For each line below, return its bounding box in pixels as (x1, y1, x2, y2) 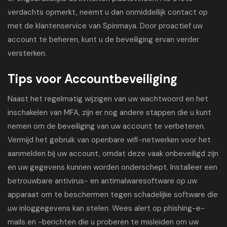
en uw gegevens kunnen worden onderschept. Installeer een (8, 162, 217, 172)
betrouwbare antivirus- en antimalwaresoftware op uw (8, 176, 197, 186)
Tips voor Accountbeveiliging (8, 71, 177, 87)
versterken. (8, 48, 47, 58)
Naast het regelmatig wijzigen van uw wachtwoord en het (8, 94, 208, 104)
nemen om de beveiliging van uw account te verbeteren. (8, 121, 205, 131)
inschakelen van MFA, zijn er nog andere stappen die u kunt (8, 107, 211, 118)
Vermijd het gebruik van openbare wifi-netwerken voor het (8, 135, 211, 145)
